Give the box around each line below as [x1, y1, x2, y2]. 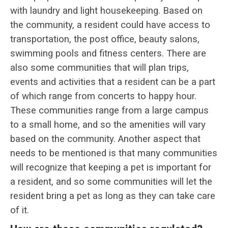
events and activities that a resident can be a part [10, 76, 215, 88]
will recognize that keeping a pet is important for [10, 161, 211, 173]
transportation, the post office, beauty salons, [10, 33, 199, 45]
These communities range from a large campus [10, 104, 209, 116]
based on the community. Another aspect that [10, 133, 201, 145]
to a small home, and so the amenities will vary [10, 119, 206, 130]
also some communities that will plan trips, [10, 62, 189, 73]
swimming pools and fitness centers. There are [10, 47, 206, 59]
